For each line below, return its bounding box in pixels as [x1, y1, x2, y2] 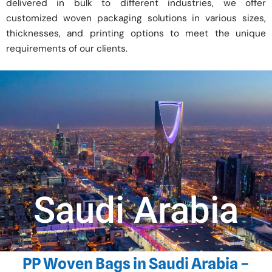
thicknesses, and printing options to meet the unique [6, 27, 266, 40]
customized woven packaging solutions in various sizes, [6, 12, 266, 25]
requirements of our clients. [6, 42, 127, 55]
